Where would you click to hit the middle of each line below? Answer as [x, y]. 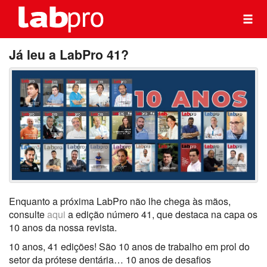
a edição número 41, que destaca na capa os [163, 214]
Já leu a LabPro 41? [69, 55]
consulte [28, 214]
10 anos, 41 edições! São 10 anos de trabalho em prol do [129, 246]
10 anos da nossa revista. [63, 227]
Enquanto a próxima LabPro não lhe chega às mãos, [120, 201]
